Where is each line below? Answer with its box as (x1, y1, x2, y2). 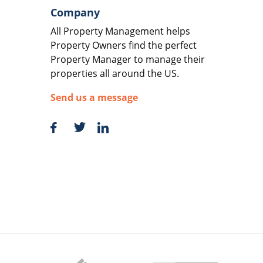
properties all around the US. (50, 66, 179, 80)
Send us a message (50, 91, 138, 104)
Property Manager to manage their (50, 52, 205, 66)
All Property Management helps (50, 24, 190, 38)
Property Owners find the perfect (50, 38, 197, 52)
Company (50, 5, 100, 19)
